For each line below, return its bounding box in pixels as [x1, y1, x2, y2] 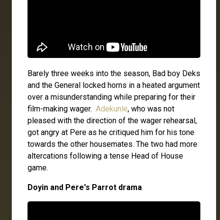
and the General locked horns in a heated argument [27, 81, 200, 90]
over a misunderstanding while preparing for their [27, 92, 195, 102]
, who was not [128, 104, 174, 114]
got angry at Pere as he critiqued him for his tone [27, 128, 194, 137]
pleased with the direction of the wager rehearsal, [27, 116, 197, 126]
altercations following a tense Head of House [27, 151, 183, 161]
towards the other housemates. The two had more [27, 139, 197, 149]
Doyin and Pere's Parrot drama [27, 183, 142, 192]
